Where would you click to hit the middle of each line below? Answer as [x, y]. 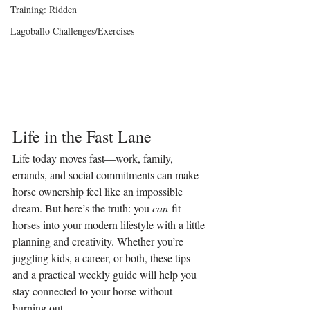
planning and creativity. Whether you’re [99, 241]
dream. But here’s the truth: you [82, 208]
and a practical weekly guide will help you [106, 275]
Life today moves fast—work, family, [94, 158]
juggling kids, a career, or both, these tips [103, 258]
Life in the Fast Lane [82, 137]
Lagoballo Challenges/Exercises [72, 30]
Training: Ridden [44, 9]
